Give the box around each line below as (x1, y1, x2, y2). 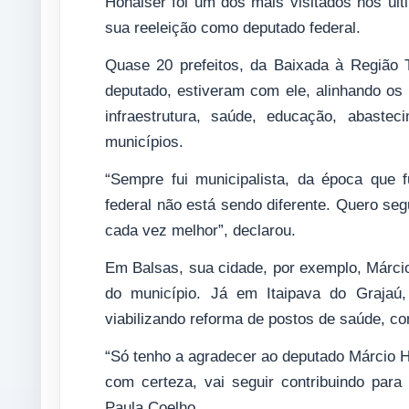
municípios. (105, 133, 184, 151)
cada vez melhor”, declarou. (105, 222, 296, 239)
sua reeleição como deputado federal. (105, 19, 361, 37)
